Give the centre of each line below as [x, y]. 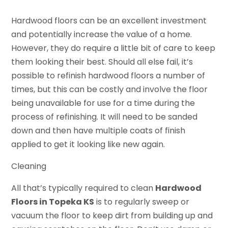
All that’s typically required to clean [83, 188]
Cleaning [29, 166]
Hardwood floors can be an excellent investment [109, 20]
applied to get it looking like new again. [88, 144]
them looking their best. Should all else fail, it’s [102, 62]
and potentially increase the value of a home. [102, 34]
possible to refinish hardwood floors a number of [108, 75]
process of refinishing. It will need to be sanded [105, 117]
